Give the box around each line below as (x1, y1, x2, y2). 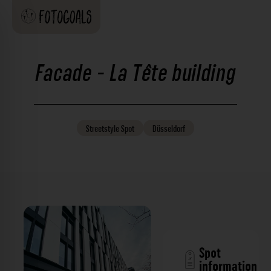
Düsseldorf (152, 123, 185, 135)
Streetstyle (86, 123, 119, 135)
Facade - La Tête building (36, 58, 235, 89)
